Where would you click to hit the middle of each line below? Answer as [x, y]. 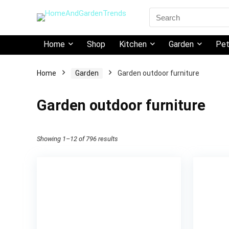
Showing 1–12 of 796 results [77, 139]
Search [161, 12]
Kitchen [133, 44]
